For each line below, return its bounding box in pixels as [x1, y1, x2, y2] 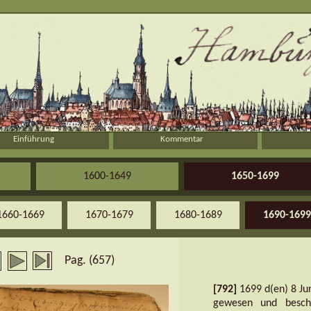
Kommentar [160, 135, 203, 144]
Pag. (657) [64, 254, 115, 267]
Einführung [12, 135, 54, 144]
